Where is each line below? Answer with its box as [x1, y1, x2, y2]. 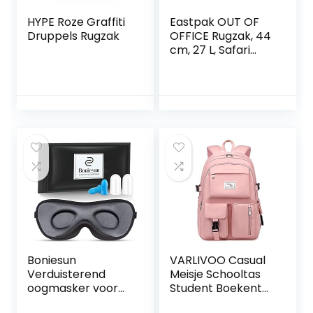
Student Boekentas [170, 280, 275, 297]
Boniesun [27, 252, 77, 269]
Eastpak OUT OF [170, 14, 260, 31]
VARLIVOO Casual [170, 252, 266, 269]
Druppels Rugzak [27, 28, 120, 45]
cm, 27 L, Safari [170, 42, 251, 59]
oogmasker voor [27, 280, 119, 297]
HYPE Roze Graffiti [27, 14, 126, 31]
